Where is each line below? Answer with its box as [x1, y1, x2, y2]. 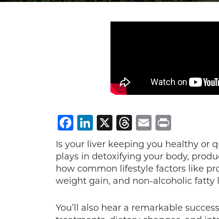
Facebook [73, 113, 150, 132]
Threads [132, 113, 195, 132]
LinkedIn [93, 113, 162, 132]
